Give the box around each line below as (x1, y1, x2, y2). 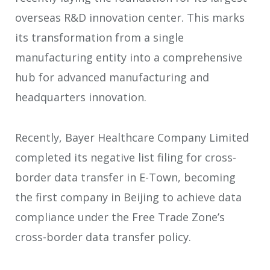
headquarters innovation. (15, 90, 146, 105)
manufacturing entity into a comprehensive (15, 50, 242, 65)
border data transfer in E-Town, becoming (15, 169, 236, 184)
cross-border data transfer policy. (15, 229, 191, 244)
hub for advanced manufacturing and (15, 70, 209, 85)
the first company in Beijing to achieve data (15, 189, 242, 204)
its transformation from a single (15, 30, 184, 45)
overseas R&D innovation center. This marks (15, 10, 245, 25)
